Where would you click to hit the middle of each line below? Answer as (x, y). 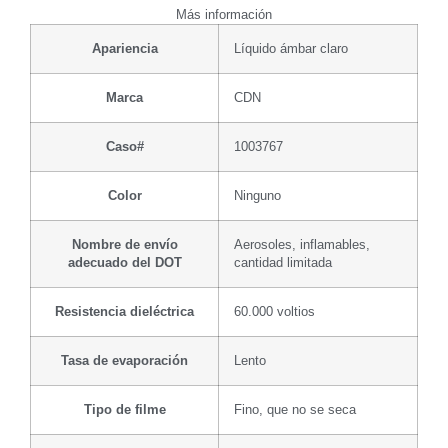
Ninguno (257, 195)
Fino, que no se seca (295, 409)
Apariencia (124, 48)
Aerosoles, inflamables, (302, 244)
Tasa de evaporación (124, 360)
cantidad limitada (283, 262)
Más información (224, 14)
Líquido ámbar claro (291, 48)
